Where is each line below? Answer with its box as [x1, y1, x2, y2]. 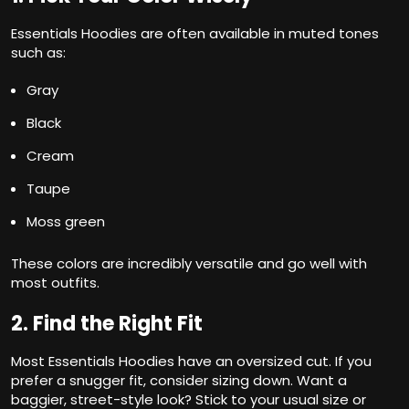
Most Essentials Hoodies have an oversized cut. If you [11, 351, 372, 372]
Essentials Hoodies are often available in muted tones [11, 24, 379, 44]
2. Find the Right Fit [11, 309, 203, 339]
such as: [11, 43, 66, 63]
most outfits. [11, 273, 100, 293]
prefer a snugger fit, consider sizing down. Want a [11, 371, 347, 391]
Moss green [26, 212, 105, 232]
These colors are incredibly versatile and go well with [11, 254, 367, 274]
